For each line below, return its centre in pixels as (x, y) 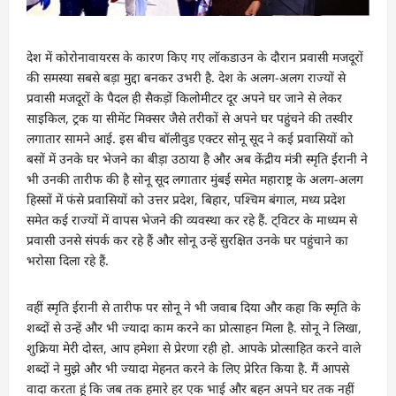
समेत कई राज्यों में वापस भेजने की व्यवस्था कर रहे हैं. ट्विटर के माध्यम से (192, 219)
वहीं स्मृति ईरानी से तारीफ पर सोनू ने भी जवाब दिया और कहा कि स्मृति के (194, 307)
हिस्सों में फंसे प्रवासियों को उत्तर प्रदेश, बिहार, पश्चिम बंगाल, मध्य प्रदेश (186, 199)
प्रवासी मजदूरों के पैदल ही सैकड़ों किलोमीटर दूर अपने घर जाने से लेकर (184, 97)
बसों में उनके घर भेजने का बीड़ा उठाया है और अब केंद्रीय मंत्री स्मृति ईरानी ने (197, 158)
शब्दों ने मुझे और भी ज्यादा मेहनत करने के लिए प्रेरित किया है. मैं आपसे (188, 368)
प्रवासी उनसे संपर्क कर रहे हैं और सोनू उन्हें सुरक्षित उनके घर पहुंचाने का (187, 240)
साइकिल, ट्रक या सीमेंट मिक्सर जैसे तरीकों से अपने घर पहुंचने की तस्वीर (190, 118)
